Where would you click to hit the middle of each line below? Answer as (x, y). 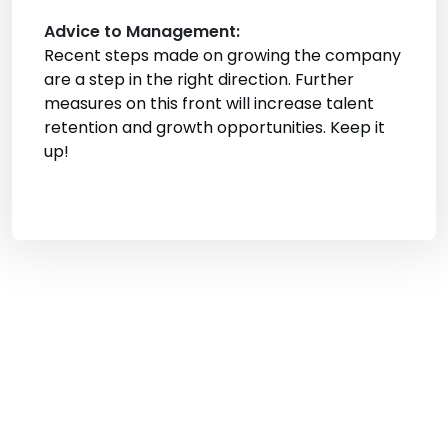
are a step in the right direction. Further (199, 80)
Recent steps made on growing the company (222, 56)
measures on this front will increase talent (209, 104)
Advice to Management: (142, 32)
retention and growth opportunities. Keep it (214, 128)
